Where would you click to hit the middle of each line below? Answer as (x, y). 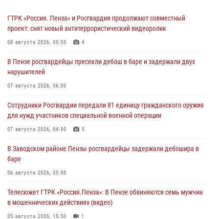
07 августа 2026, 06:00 (37, 86)
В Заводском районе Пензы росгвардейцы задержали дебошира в (103, 148)
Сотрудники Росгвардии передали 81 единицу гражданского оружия (106, 105)
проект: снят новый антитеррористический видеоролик (87, 28)
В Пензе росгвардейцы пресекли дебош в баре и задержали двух (101, 61)
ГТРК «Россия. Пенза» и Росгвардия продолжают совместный (96, 18)
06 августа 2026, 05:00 (37, 173)
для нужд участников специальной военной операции (84, 115)
